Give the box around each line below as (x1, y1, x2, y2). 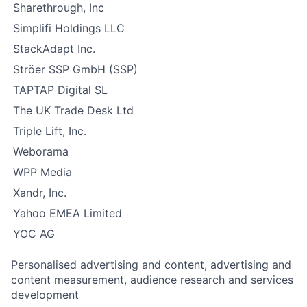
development (11, 288, 79, 302)
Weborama (13, 145, 69, 158)
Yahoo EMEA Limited (13, 206, 122, 220)
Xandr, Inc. (13, 186, 66, 199)
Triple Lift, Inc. (13, 124, 86, 138)
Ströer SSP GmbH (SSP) (13, 62, 138, 76)
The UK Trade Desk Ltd (13, 103, 134, 117)
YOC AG (13, 227, 55, 241)
